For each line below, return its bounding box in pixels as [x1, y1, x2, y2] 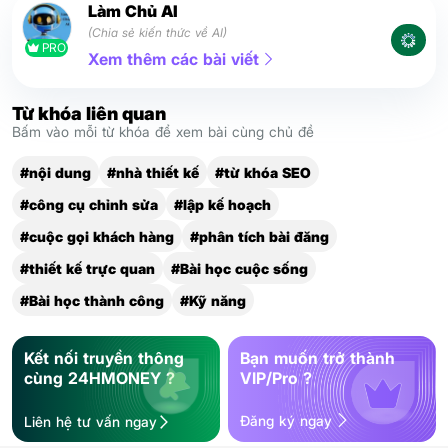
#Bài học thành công [20, 292, 164, 310]
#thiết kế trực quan [20, 260, 155, 278]
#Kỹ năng [180, 292, 246, 310]
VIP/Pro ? [240, 368, 313, 389]
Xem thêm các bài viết [88, 49, 259, 70]
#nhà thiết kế [107, 164, 199, 182]
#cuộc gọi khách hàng [20, 228, 174, 246]
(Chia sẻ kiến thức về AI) [88, 25, 227, 41]
